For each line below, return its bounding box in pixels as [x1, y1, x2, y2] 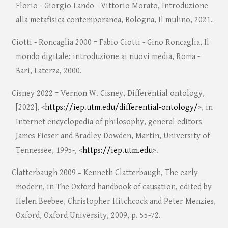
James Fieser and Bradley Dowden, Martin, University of [15, 131, 210, 141]
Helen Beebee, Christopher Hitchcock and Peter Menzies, [15, 196, 216, 207]
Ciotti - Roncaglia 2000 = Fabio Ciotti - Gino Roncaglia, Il [11, 38, 209, 48]
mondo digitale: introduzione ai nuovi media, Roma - [15, 52, 200, 62]
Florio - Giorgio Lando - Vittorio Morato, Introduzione [15, 1, 208, 11]
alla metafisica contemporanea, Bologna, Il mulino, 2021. [15, 15, 213, 25]
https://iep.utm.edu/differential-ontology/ [44, 103, 198, 113]
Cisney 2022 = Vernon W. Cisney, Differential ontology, [11, 89, 205, 99]
